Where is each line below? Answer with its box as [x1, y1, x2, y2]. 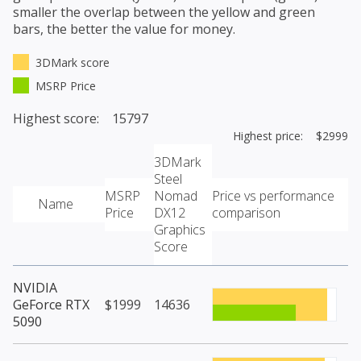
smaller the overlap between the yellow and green [13, 3, 315, 22]
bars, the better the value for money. [13, 20, 235, 39]
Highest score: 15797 [13, 110, 148, 128]
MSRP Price [35, 78, 96, 94]
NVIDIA [13, 279, 57, 297]
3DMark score [35, 55, 110, 71]
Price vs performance [212, 187, 334, 205]
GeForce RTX [13, 296, 89, 314]
